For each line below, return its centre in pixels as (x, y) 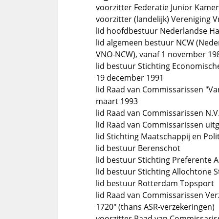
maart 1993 (117, 101)
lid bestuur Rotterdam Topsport (155, 183)
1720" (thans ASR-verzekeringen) (155, 207)
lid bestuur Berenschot (138, 148)
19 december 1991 (130, 78)
